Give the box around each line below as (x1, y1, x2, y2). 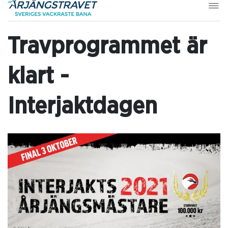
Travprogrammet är (8, 35, 207, 58)
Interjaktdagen (8, 95, 157, 118)
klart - (8, 65, 69, 88)
